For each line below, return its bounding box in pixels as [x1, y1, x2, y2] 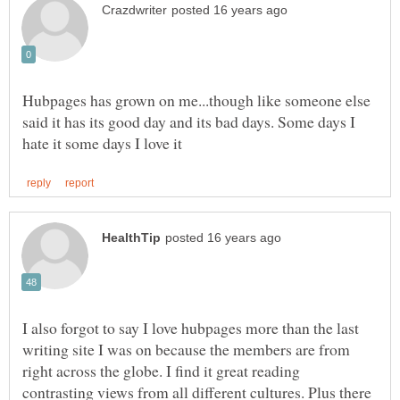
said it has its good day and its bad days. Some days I [22, 111, 355, 133]
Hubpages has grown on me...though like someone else [22, 89, 371, 112]
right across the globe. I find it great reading [22, 359, 300, 381]
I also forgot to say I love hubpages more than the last [22, 316, 359, 338]
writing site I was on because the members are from [22, 337, 350, 360]
